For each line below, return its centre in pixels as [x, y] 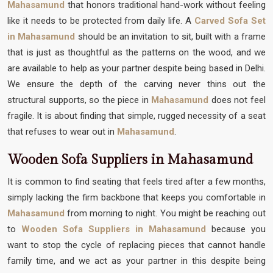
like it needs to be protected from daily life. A [101, 20]
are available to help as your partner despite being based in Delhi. [136, 68]
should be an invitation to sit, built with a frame [171, 36]
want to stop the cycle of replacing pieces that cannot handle [136, 245]
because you [236, 229]
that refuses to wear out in [62, 131]
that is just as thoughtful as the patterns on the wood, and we [136, 52]
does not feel [239, 100]
